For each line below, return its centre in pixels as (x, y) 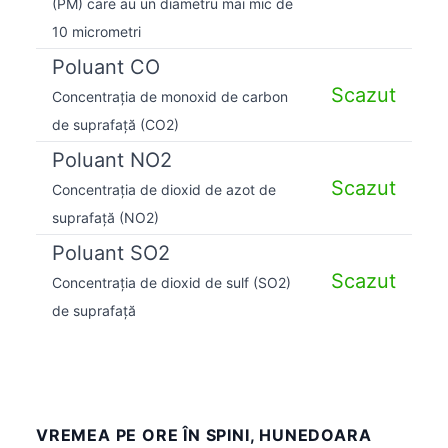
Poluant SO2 (111, 252)
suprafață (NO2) (105, 217)
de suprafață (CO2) (115, 124)
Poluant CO (106, 66)
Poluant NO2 (112, 159)
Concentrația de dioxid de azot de (164, 189)
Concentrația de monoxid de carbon (170, 96)
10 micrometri (96, 31)
